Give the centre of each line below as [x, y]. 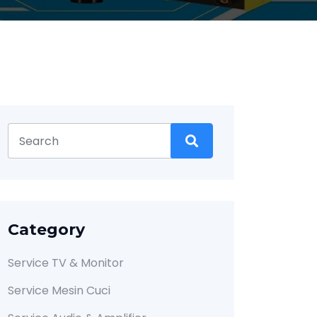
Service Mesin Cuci [59, 290]
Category [46, 230]
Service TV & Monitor [66, 263]
